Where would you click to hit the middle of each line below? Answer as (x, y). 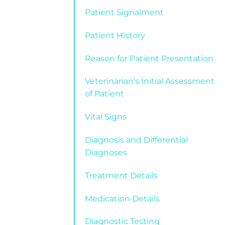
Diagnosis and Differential (136, 140)
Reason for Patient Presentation (149, 58)
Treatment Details (121, 175)
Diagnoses (106, 152)
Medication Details (122, 198)
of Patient (104, 94)
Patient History (115, 35)
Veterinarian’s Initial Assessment (150, 81)
